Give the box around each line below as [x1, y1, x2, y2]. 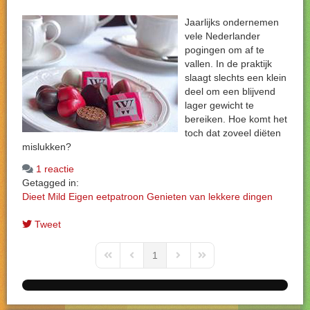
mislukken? [22, 141, 71, 152]
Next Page [172, 255, 217, 267]
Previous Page [125, 255, 189, 267]
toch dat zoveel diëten [185, 127, 281, 138]
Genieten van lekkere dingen [147, 191, 273, 202]
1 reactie [36, 163, 74, 174]
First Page [101, 255, 146, 267]
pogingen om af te [185, 44, 264, 55]
